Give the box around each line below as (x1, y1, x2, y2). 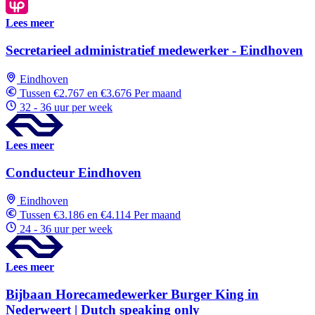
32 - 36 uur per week (20, 101, 112, 113)
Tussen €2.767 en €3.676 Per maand (20, 86, 181, 99)
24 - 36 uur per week (20, 223, 112, 236)
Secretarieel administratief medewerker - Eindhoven (6, 43, 303, 58)
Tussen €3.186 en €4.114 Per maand (20, 209, 181, 221)
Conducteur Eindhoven (6, 165, 141, 180)
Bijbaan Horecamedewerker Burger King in (6, 287, 259, 302)
